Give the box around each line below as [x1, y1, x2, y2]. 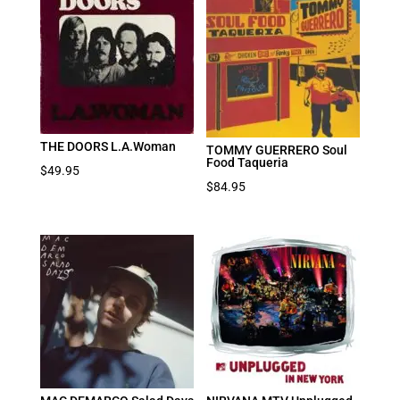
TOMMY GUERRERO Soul [206, 142, 348, 157]
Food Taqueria [206, 154, 289, 170]
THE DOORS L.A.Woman [39, 138, 176, 154]
